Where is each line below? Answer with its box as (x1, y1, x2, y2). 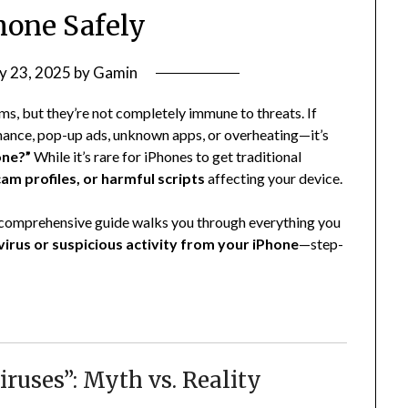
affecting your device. (205, 169, 343, 188)
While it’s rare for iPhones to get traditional (31, 148, 302, 166)
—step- (299, 235, 344, 253)
